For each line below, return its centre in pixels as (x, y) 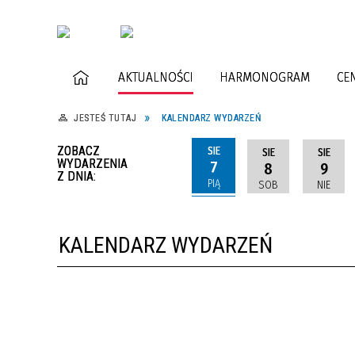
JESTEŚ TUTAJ (105, 118)
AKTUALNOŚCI (156, 77)
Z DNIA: (76, 176)
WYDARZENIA (92, 163)
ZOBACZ (78, 151)
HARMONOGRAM (265, 77)
